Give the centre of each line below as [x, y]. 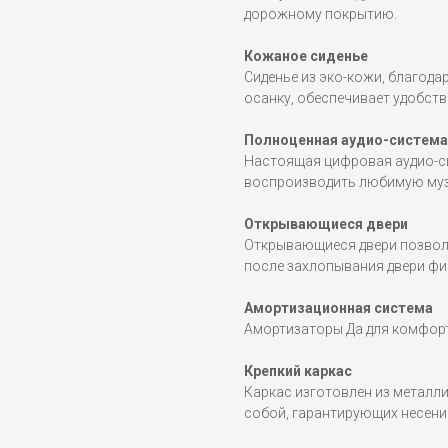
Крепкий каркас [298, 371]
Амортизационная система [338, 308]
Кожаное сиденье [306, 56]
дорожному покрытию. [320, 14]
